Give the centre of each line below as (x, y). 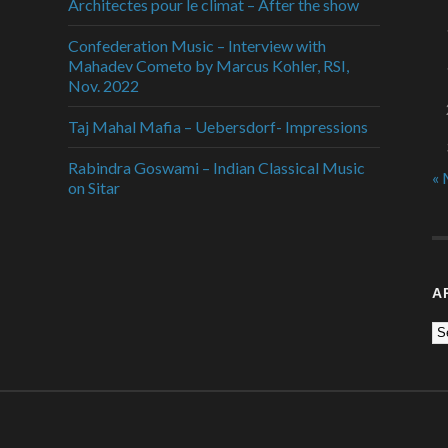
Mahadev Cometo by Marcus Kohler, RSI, (208, 65)
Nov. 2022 (103, 85)
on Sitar (94, 187)
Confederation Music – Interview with (197, 45)
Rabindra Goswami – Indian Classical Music (216, 167)
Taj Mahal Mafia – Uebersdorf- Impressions (218, 126)
